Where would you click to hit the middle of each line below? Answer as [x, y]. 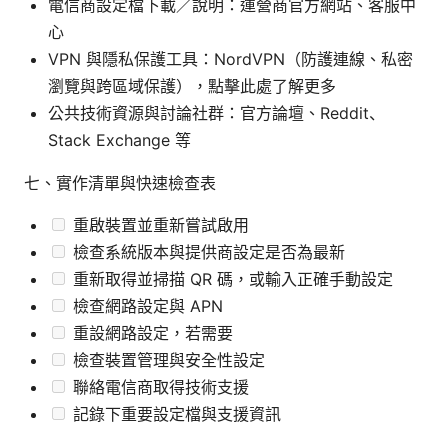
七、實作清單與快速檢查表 [120, 182]
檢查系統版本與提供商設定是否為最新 [206, 251]
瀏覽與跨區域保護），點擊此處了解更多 [192, 85]
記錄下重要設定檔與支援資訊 [174, 413]
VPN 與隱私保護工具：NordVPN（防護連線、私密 [230, 58]
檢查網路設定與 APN [145, 305]
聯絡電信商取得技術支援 [158, 386]
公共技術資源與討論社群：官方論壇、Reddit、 [216, 112]
